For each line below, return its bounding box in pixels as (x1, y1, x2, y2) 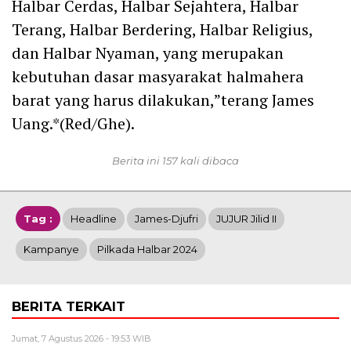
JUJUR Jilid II (216, 212, 277, 225)
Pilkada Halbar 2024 (97, 242, 197, 255)
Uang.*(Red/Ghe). (12, 112, 135, 134)
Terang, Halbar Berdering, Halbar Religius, (12, 18, 313, 40)
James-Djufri (135, 212, 198, 225)
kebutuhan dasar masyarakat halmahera (12, 65, 304, 87)
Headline (71, 212, 117, 225)
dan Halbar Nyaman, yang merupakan (12, 42, 284, 63)
